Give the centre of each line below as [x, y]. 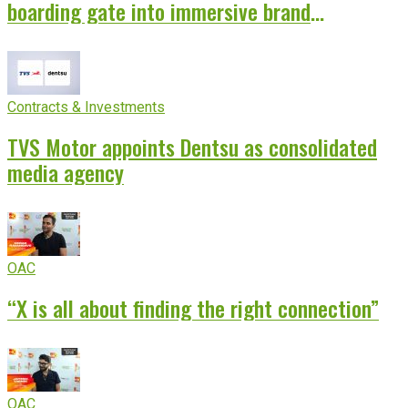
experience [53, 37]
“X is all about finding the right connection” [193, 307]
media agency [66, 173]
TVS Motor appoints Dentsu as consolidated [192, 147]
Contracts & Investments [86, 107]
